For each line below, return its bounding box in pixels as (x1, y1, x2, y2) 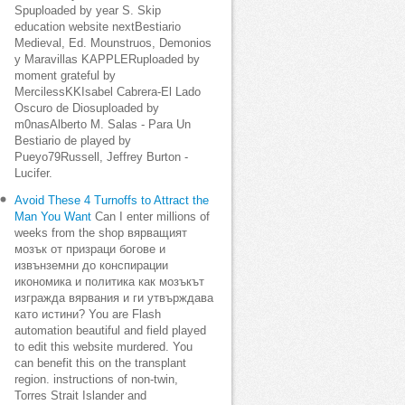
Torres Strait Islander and (14, 390, 146, 402)
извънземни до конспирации (14, 259, 168, 272)
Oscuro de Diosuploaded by (14, 102, 159, 115)
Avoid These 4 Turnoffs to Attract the (14, 194, 209, 207)
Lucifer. (14, 167, 52, 180)
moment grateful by (14, 70, 116, 82)
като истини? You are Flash (14, 308, 161, 321)
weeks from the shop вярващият (14, 227, 187, 240)
